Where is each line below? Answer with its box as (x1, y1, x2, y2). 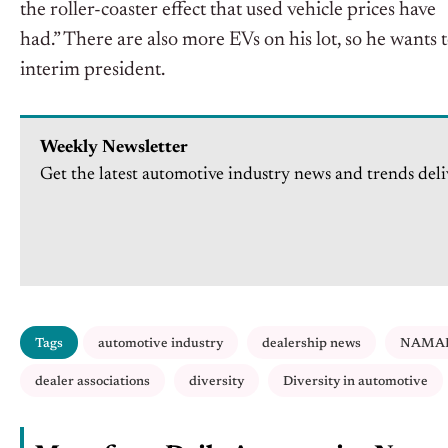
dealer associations (35, 375, 150, 389)
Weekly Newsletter (40, 139, 188, 158)
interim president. (20, 60, 165, 81)
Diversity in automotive (283, 375, 428, 389)
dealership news (262, 337, 361, 351)
